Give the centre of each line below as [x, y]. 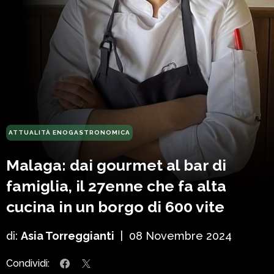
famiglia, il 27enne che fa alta [116, 186]
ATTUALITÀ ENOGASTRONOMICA [69, 133]
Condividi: [28, 264]
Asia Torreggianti [68, 236]
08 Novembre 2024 [180, 236]
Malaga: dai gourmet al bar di [116, 165]
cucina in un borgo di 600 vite [115, 207]
